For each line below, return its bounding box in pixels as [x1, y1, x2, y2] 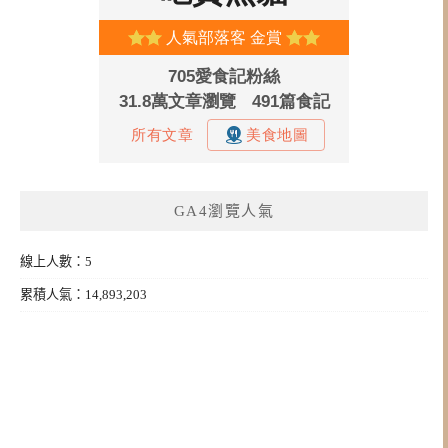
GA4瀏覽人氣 [173, 202, 275, 219]
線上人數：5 [20, 253, 92, 269]
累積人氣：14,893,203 [20, 286, 147, 302]
